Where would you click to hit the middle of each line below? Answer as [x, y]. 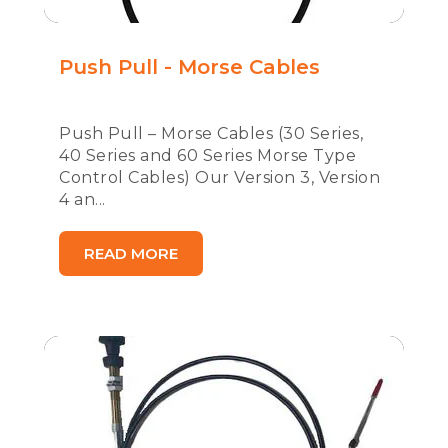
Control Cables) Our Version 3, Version [219, 177]
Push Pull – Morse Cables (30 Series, [211, 133]
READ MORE [131, 253]
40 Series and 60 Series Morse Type [207, 155]
